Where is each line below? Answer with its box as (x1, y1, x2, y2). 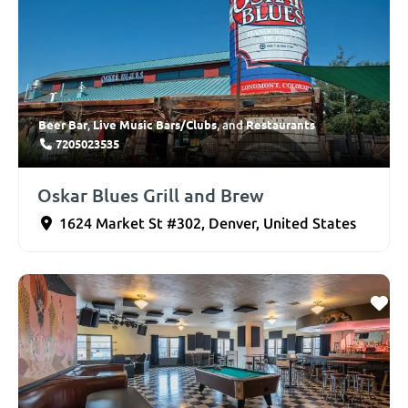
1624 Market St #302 (59, 215, 201, 233)
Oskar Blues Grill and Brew (37, 183, 264, 208)
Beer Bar (38, 117, 87, 133)
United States (263, 215, 356, 233)
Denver (209, 215, 256, 233)
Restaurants (246, 117, 315, 133)
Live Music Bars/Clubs (93, 117, 217, 133)
